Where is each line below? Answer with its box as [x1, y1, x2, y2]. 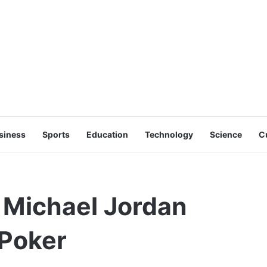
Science [210, 129, 242, 139]
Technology [145, 129, 193, 139]
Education [86, 129, 128, 139]
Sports [42, 129, 70, 139]
